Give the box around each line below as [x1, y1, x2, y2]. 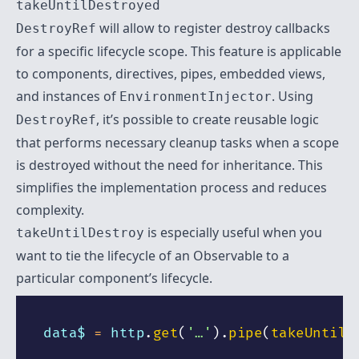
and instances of [16, 87, 119, 105]
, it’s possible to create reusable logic [96, 110, 319, 128]
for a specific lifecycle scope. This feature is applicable [16, 42, 341, 60]
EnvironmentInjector [119, 88, 272, 104]
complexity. [16, 200, 84, 219]
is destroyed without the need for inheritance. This [16, 155, 323, 174]
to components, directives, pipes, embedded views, [16, 64, 325, 83]
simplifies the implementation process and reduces [16, 178, 327, 196]
